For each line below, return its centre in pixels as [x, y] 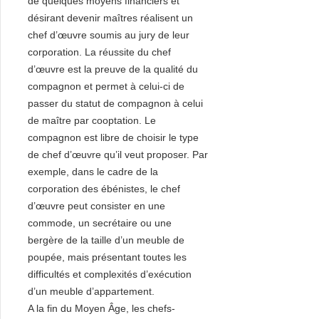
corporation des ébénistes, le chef [104, 189]
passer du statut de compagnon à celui [115, 103]
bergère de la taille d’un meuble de [106, 240]
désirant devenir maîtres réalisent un [110, 18]
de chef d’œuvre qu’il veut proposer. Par [118, 155]
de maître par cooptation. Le [92, 120]
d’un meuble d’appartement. [91, 291]
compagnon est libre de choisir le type [113, 137]
